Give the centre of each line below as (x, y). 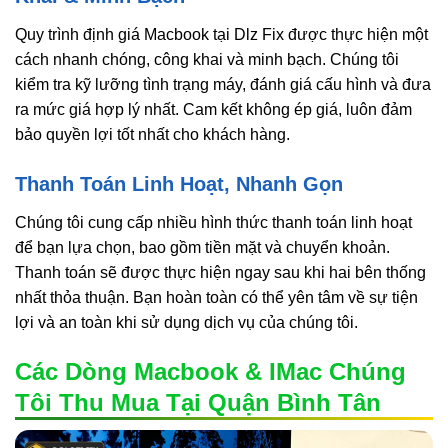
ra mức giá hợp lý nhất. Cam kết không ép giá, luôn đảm (213, 110)
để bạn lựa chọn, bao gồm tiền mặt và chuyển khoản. (202, 247)
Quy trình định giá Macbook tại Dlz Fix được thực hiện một (221, 35)
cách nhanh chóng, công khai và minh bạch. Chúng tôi (207, 60)
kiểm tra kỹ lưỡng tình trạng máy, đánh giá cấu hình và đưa (223, 85)
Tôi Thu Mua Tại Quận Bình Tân (198, 402)
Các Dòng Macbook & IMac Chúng (210, 371)
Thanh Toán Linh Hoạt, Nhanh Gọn (179, 183)
